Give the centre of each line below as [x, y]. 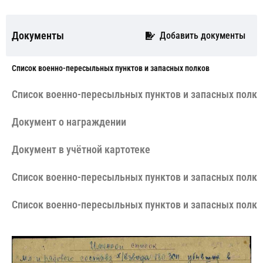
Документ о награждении [69, 122]
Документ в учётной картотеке [81, 150]
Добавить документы [202, 35]
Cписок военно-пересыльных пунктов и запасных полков [111, 68]
